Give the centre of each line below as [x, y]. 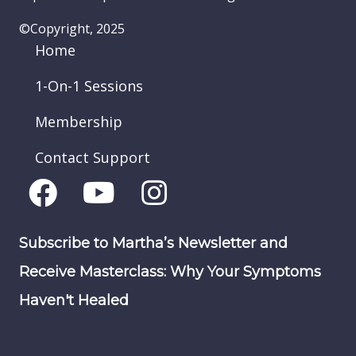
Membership [79, 121]
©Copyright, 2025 [72, 28]
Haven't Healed [74, 300]
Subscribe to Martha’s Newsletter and [153, 243]
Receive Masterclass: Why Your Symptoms [170, 271]
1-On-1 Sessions [89, 85]
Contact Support [93, 157]
